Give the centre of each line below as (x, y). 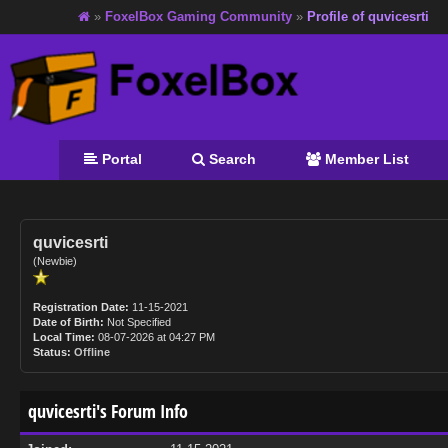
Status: (52, 352)
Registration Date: (81, 307)
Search (230, 159)
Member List (364, 159)
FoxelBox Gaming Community (199, 16)
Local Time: (64, 337)
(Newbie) (55, 261)
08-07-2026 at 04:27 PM (155, 337)
